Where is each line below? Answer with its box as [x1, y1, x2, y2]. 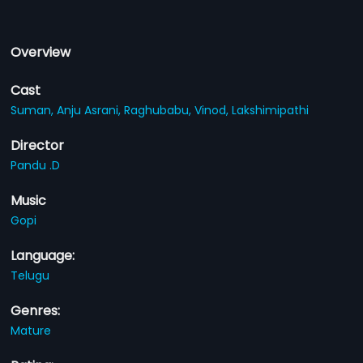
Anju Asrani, [57, 102, 125, 118]
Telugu [11, 267, 50, 284]
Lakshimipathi [232, 102, 310, 118]
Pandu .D [11, 157, 61, 173]
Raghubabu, [124, 102, 195, 118]
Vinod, [194, 102, 233, 118]
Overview [11, 43, 71, 62]
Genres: [11, 301, 61, 320]
